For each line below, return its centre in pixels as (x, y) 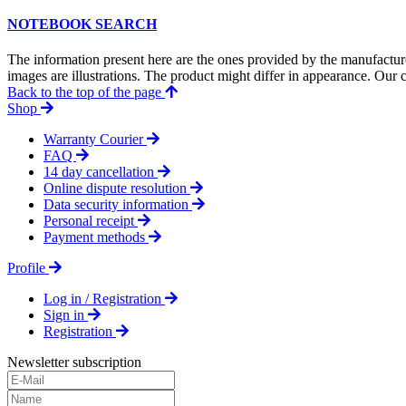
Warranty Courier (95, 140)
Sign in (66, 315)
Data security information (118, 205)
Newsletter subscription (74, 362)
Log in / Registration (104, 299)
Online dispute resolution (117, 188)
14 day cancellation (101, 172)
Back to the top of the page (86, 92)
